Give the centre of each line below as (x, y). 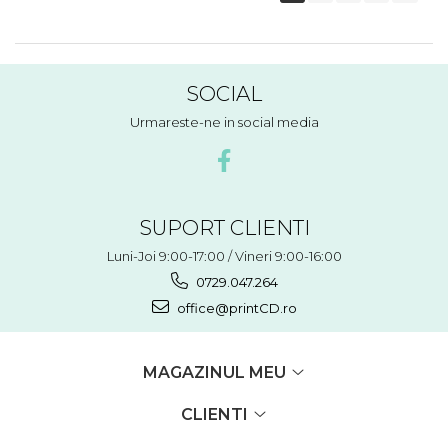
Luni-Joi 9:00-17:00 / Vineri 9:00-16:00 (224, 255)
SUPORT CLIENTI (224, 227)
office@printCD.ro (235, 307)
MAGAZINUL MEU (216, 372)
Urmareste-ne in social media (224, 121)
